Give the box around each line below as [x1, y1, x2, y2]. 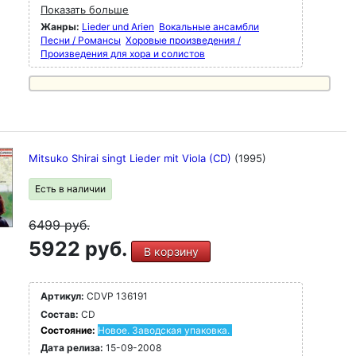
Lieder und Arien [82, 21, 154, 33]
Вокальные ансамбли [159, 21, 259, 33]
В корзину [143, 245, 199, 258]
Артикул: [41, 290, 84, 302]
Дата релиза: [41, 342, 103, 354]
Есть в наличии [35, 183, 106, 195]
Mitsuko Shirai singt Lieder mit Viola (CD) [29, 152, 234, 164]
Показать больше [41, 3, 129, 16]
